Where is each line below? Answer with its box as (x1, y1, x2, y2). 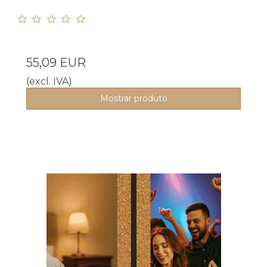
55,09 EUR (26, 55, 86, 70)
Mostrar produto (100, 92, 167, 104)
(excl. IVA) (26, 75, 72, 87)
